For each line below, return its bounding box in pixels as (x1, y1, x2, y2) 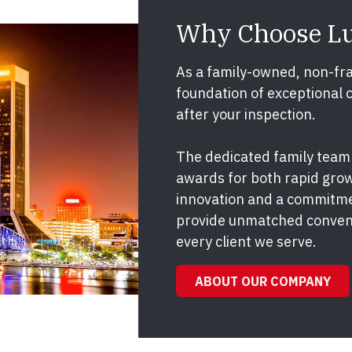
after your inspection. (176, 105, 316, 124)
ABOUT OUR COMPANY (195, 273, 331, 289)
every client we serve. (176, 233, 317, 251)
